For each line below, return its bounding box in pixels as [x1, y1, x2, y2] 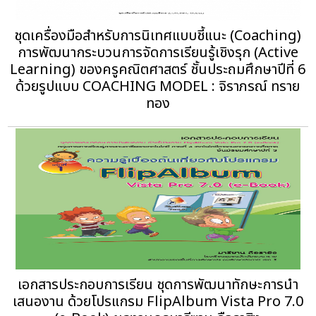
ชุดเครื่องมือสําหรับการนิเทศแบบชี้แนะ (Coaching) [14, 25, 302, 47]
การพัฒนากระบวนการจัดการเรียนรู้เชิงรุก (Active [17, 42, 298, 64]
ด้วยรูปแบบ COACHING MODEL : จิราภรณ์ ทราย [16, 76, 300, 98]
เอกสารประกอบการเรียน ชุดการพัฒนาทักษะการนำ [17, 274, 298, 296]
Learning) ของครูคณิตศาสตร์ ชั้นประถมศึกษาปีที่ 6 [10, 59, 306, 81]
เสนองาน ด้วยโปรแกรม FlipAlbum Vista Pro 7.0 [12, 291, 303, 313]
